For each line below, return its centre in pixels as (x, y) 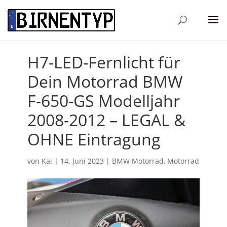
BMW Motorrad (138, 161)
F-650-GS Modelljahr (103, 100)
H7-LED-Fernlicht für (104, 62)
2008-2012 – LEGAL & (106, 120)
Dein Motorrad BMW (105, 81)
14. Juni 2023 (82, 161)
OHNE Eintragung (94, 139)
